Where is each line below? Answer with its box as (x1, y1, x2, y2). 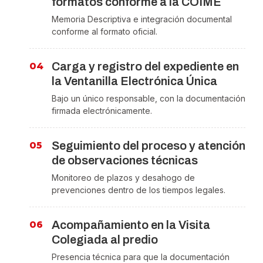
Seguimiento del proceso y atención (52, 139, 245, 153)
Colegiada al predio (52, 233, 158, 247)
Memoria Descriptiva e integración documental (52, 14, 232, 25)
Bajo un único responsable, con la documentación (52, 93, 245, 104)
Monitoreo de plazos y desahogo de (52, 173, 195, 183)
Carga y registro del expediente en (52, 60, 239, 73)
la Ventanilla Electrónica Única (52, 75, 217, 88)
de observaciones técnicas (52, 154, 198, 167)
